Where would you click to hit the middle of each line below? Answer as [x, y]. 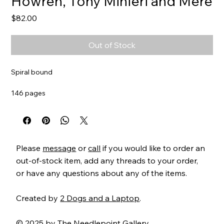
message [59, 148]
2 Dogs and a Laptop [100, 198]
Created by [38, 198]
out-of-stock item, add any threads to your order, [107, 160]
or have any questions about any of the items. [102, 173]
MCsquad [48, 114]
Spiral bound [32, 72]
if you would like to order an [153, 148]
